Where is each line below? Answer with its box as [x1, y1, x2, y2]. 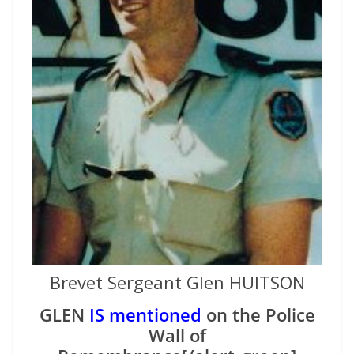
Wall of [148, 322, 206, 347]
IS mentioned [88, 302, 201, 326]
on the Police [201, 302, 315, 326]
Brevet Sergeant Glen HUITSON [49, 269, 305, 294]
